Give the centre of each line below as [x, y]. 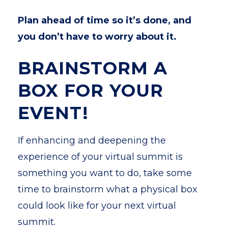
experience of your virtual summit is [100, 157]
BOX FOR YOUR [91, 91]
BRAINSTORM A [93, 68]
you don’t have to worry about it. [97, 37]
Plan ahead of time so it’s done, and [105, 20]
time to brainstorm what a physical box [108, 189]
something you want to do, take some [105, 173]
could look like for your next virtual [97, 206]
